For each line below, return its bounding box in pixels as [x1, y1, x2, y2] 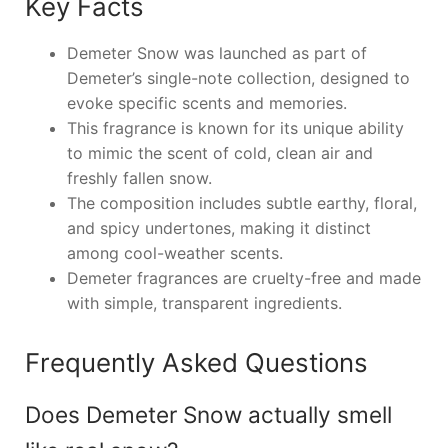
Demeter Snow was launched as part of [66, 43, 367, 64]
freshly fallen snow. [66, 168, 212, 189]
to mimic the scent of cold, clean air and [66, 143, 373, 164]
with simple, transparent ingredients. [66, 293, 342, 314]
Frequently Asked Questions [24, 346, 368, 378]
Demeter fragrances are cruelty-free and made [66, 268, 421, 289]
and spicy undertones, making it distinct [66, 218, 371, 239]
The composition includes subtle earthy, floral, [66, 193, 417, 214]
